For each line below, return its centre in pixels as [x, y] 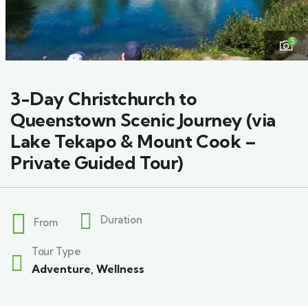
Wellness [120, 269]
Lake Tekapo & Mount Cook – [133, 142]
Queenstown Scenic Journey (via [143, 120]
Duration [121, 219]
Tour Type [56, 252]
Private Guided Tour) [97, 163]
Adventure [61, 269]
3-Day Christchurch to [104, 99]
